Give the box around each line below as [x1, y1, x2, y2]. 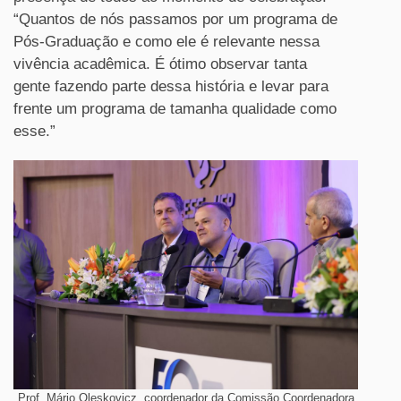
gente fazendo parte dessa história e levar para [13, 77, 328, 95]
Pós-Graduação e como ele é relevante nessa [13, 32, 320, 50]
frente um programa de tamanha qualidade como [13, 99, 337, 117]
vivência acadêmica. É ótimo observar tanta [13, 55, 307, 73]
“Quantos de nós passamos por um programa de [13, 10, 337, 28]
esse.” [13, 122, 55, 140]
